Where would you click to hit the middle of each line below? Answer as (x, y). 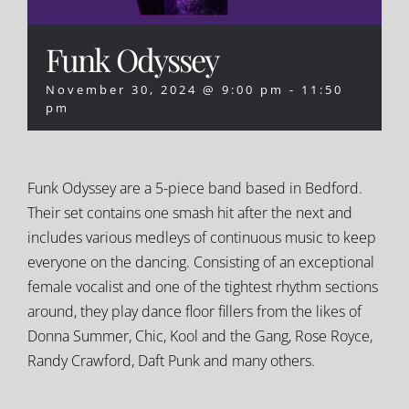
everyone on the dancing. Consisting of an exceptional (200, 262)
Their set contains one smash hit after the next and (189, 212)
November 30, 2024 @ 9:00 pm (165, 89)
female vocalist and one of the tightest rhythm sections (202, 286)
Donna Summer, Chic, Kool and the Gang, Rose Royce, (199, 336)
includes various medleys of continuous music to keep (201, 237)
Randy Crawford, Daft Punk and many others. (171, 360)
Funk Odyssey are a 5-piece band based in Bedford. (194, 188)
